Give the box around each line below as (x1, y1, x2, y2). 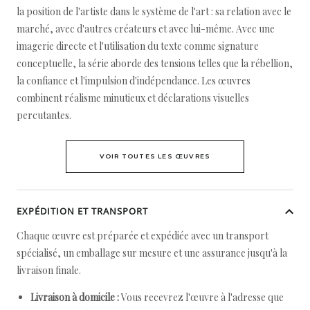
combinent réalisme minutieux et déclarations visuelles (17, 91, 249, 104)
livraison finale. (17, 264, 81, 277)
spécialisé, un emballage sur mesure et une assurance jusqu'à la (17, 246, 287, 259)
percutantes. (17, 109, 71, 122)
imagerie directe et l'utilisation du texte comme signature (17, 39, 259, 53)
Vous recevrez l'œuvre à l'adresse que (119, 291, 284, 304)
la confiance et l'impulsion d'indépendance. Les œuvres (17, 74, 250, 87)
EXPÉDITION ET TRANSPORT (17, 205, 148, 217)
